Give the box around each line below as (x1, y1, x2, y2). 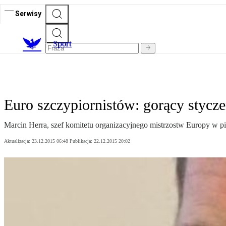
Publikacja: (70, 138, 94, 144)
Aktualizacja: (4, 138, 32, 144)
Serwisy (15, 9, 41, 18)
